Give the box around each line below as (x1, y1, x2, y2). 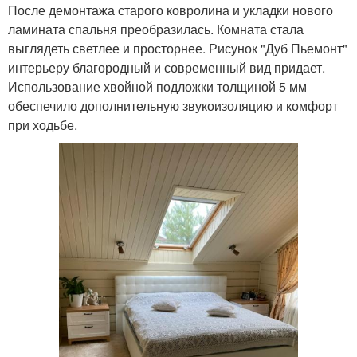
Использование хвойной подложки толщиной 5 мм (8, 76, 307, 96)
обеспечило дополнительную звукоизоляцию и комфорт (8, 96, 338, 115)
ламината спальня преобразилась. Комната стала (8, 19, 304, 38)
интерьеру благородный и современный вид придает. (8, 57, 325, 76)
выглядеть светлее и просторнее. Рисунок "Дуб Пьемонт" (8, 38, 347, 57)
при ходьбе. (8, 115, 77, 134)
